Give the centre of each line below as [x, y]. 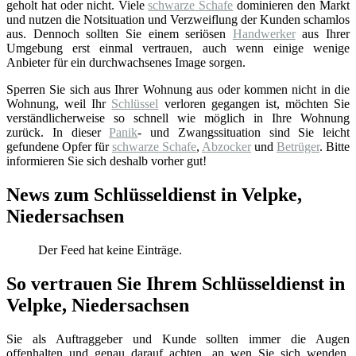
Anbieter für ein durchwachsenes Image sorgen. [126, 62]
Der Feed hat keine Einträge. [110, 250]
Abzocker [226, 146]
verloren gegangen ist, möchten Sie [254, 103]
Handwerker [264, 33]
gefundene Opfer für [59, 146]
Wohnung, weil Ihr [59, 103]
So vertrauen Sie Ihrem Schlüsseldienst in [176, 283]
